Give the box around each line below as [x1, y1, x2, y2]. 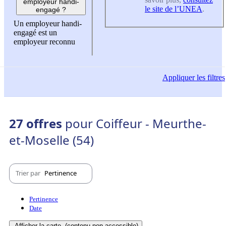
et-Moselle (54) [9, 131, 94, 148]
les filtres [195, 73, 225, 82]
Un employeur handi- [14, 19, 82, 28]
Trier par [16, 168, 42, 178]
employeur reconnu [14, 37, 75, 46]
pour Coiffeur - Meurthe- [65, 115, 206, 132]
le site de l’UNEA [145, 4, 202, 13]
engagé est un [14, 28, 57, 37]
